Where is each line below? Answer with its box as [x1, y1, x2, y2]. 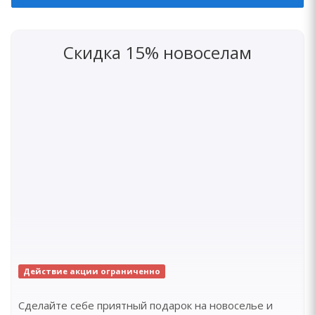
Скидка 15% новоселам [63, 41, 252, 64]
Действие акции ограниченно [22, 266, 160, 276]
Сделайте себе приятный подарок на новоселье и [18, 298, 273, 312]
